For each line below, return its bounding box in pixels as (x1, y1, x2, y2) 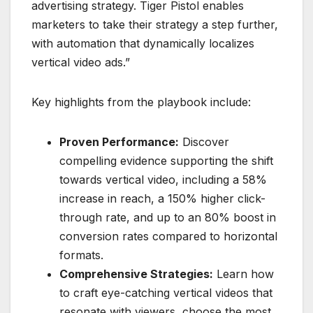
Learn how (213, 267, 274, 282)
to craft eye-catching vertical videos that (59, 286, 272, 300)
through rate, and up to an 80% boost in (59, 210, 276, 225)
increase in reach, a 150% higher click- (59, 191, 265, 206)
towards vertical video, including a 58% (59, 173, 267, 187)
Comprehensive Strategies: (59, 267, 213, 282)
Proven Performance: (59, 135, 179, 150)
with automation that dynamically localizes (31, 36, 254, 51)
